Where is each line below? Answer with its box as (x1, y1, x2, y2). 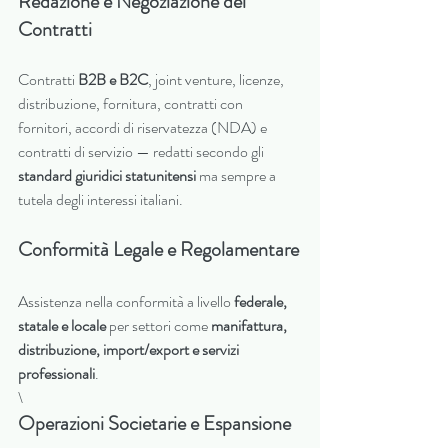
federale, (234, 290, 290, 314)
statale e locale (18, 314, 106, 338)
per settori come (106, 314, 211, 338)
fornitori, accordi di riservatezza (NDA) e (18, 116, 270, 140)
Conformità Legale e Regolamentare (18, 235, 299, 265)
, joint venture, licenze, (148, 68, 287, 92)
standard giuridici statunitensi (18, 164, 196, 188)
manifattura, (211, 314, 290, 338)
